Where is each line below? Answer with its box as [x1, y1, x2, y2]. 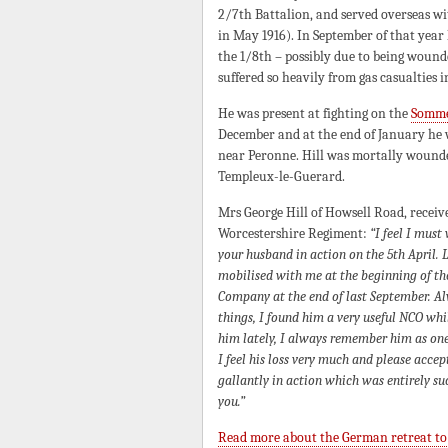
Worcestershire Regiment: [218, 224, 370, 242]
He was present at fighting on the [218, 104, 411, 122]
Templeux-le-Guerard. [218, 167, 345, 185]
